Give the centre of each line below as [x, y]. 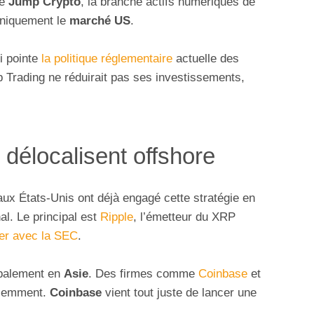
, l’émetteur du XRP [184, 217]
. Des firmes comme [143, 274]
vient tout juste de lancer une [179, 293]
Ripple [117, 217]
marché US [100, 21]
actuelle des [206, 59]
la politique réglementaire [107, 59]
